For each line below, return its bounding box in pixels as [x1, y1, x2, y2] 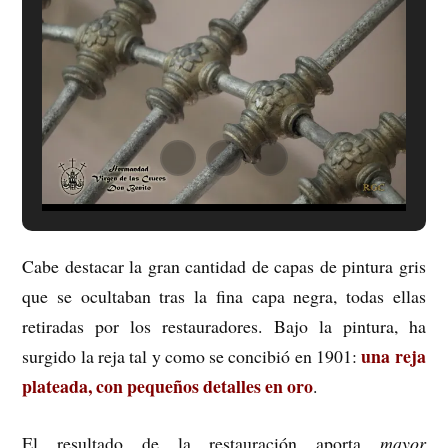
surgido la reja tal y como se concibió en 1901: [22, 344, 362, 369]
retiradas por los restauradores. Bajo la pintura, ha [22, 314, 426, 339]
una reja [361, 343, 426, 370]
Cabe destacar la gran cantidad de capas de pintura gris [22, 254, 426, 279]
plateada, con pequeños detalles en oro [22, 373, 314, 400]
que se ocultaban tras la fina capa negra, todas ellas [22, 284, 426, 309]
